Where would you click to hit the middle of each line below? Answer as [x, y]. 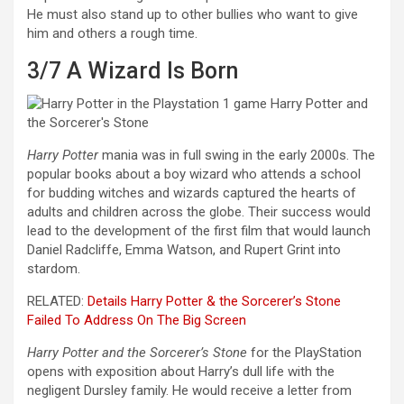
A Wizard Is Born [152, 71]
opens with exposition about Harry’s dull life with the [181, 372]
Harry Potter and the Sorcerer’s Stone [137, 353]
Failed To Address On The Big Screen [137, 321]
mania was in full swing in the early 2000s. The [237, 156]
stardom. [54, 269]
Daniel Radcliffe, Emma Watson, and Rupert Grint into [184, 250]
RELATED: [57, 302]
